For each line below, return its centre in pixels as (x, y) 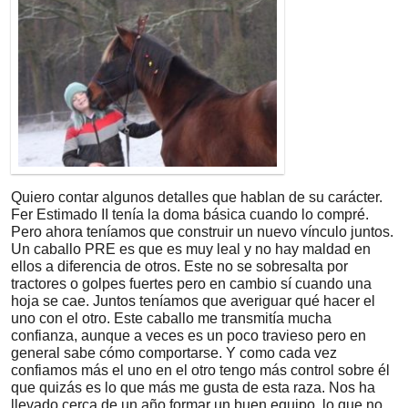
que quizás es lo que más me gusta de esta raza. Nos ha (193, 387)
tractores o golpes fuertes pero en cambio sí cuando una (191, 283)
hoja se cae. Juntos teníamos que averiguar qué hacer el (193, 301)
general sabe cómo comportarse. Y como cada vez (174, 352)
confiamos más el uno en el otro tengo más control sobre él (200, 370)
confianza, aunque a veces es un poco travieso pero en (189, 335)
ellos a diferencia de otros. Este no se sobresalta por (179, 266)
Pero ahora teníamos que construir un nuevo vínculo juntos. (202, 231)
